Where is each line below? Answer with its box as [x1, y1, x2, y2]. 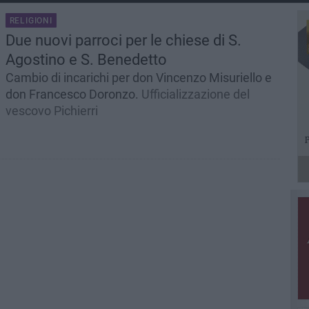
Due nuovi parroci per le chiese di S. [5, 32, 241, 49]
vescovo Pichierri [5, 103, 98, 118]
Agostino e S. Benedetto [5, 51, 167, 68]
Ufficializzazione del [141, 87, 250, 101]
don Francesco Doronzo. [5, 87, 141, 101]
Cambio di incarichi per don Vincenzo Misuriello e [5, 70, 272, 85]
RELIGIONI [9, 16, 52, 26]
